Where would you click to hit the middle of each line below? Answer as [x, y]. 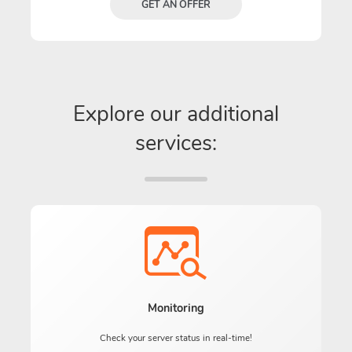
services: [176, 143]
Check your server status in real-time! [176, 338]
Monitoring [176, 308]
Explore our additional [176, 114]
